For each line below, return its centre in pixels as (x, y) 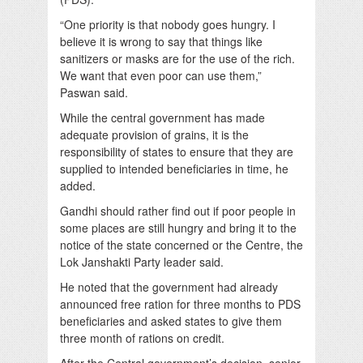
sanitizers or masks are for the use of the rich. (177, 58)
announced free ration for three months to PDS (180, 303)
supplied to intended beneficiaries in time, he (174, 168)
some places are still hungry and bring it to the (178, 227)
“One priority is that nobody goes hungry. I (168, 24)
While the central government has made (162, 117)
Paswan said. (94, 92)
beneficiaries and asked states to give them (171, 320)
